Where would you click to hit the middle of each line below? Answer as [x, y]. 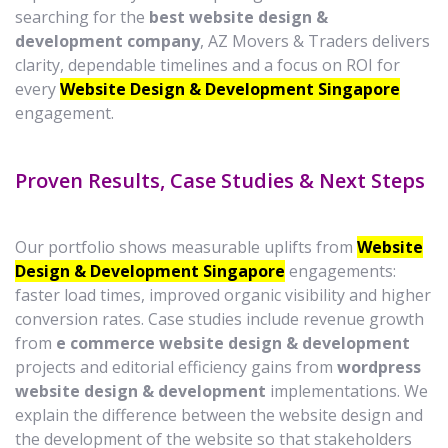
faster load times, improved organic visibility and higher [223, 294]
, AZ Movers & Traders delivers [315, 40]
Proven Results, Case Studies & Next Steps [220, 180]
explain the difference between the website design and [219, 414]
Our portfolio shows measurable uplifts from [186, 246]
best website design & [238, 16]
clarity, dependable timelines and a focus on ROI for [207, 64]
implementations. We [347, 390]
